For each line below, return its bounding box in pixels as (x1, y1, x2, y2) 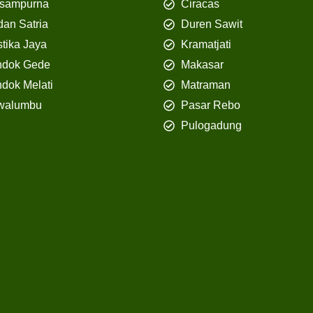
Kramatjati (181, 38, 231, 51)
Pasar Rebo (181, 99, 240, 112)
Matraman (181, 79, 231, 92)
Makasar (181, 59, 224, 71)
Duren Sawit (181, 18, 242, 31)
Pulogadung (181, 119, 242, 132)
